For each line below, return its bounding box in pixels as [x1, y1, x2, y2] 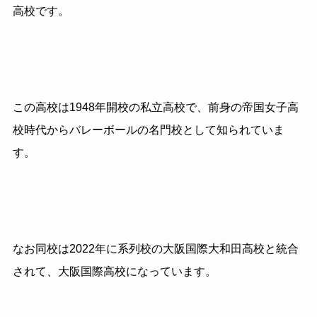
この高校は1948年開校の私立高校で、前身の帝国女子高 [12, 100, 299, 113]
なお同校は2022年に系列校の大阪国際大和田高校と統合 [12, 242, 299, 255]
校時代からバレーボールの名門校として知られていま [12, 123, 284, 136]
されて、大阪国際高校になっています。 [12, 265, 217, 277]
